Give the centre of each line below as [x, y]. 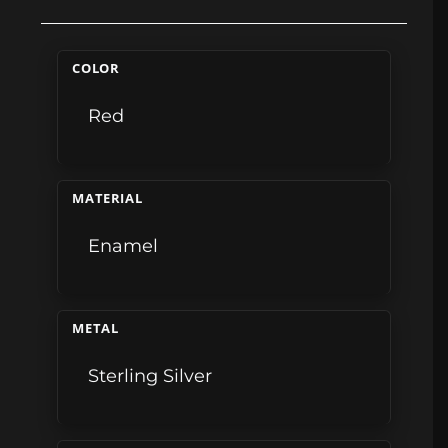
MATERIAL [107, 198]
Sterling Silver [150, 376]
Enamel [123, 246]
